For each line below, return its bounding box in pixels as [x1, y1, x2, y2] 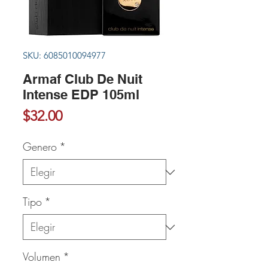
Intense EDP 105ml [23, 87, 139, 102]
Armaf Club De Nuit [23, 71, 142, 87]
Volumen [23, 249, 60, 264]
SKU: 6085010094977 [23, 50, 106, 61]
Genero [23, 139, 57, 154]
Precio [62, 106, 102, 124]
